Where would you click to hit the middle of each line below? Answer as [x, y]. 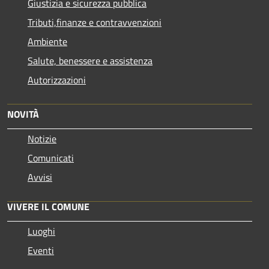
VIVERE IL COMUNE [48, 206]
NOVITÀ [23, 114]
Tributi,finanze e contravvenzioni [95, 22]
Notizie [42, 138]
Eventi [41, 250]
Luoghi [41, 231]
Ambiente [47, 41]
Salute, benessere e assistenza [90, 60]
